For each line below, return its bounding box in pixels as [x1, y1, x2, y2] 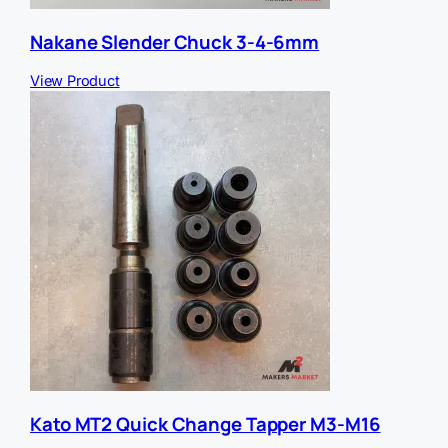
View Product [30, 71, 120, 90]
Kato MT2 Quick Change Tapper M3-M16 [30, 411, 381, 438]
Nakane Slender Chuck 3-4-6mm [30, 29, 320, 56]
